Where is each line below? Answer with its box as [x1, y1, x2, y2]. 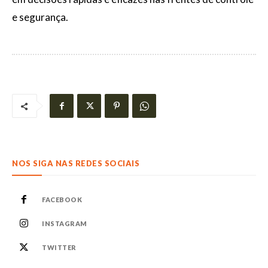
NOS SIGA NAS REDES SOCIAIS [12, 159, 139, 168]
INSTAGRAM [42, 220, 87, 227]
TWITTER [42, 243, 77, 251]
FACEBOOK [42, 196, 82, 203]
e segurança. [12, 11, 68, 23]
